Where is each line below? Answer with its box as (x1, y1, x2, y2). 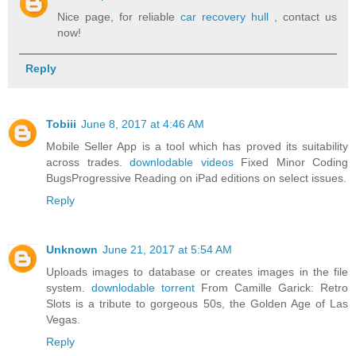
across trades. (46, 156, 130, 169)
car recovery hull (180, 10, 269, 24)
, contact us (268, 10, 337, 24)
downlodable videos (130, 156, 234, 169)
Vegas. (46, 313, 80, 327)
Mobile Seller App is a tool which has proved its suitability (46, 140, 348, 153)
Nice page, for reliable (57, 10, 181, 24)
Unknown (46, 243, 98, 257)
